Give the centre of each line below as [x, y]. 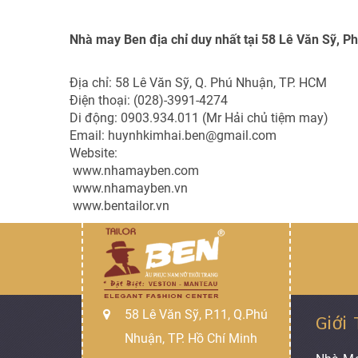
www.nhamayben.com [134, 171]
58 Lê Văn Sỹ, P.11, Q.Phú [196, 314]
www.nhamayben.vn [129, 188]
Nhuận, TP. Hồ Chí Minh [191, 338]
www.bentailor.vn [119, 206]
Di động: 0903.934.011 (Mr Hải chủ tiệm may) [199, 118]
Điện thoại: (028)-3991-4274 [149, 100]
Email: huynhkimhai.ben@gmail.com [173, 135]
